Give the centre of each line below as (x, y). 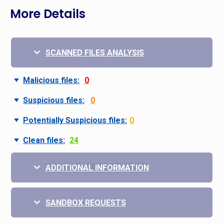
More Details (48, 14)
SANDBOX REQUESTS (85, 203)
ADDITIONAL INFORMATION (97, 168)
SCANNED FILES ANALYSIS (94, 53)
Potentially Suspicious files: (75, 120)
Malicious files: (51, 80)
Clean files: (44, 140)
